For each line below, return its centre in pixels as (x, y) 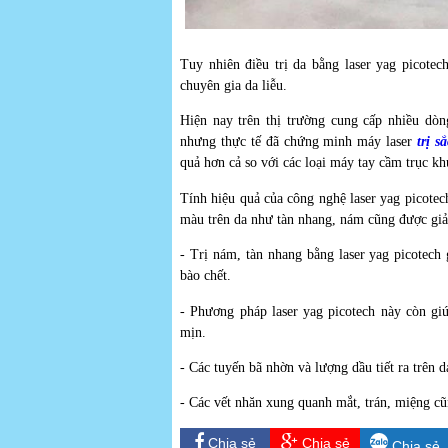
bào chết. (205, 276)
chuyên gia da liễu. (233, 85)
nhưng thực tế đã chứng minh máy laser (299, 142)
